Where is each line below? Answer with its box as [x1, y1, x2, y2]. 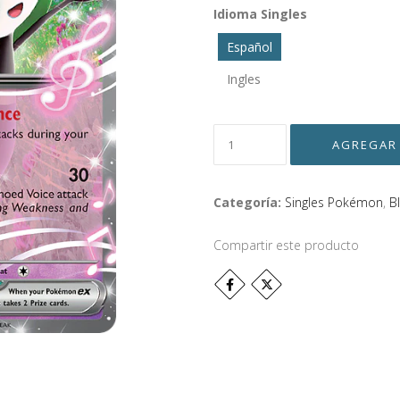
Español [227, 38, 272, 55]
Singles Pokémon [285, 194, 383, 211]
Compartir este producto [213, 237, 359, 254]
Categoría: [213, 194, 281, 211]
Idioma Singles [213, 5, 307, 22]
